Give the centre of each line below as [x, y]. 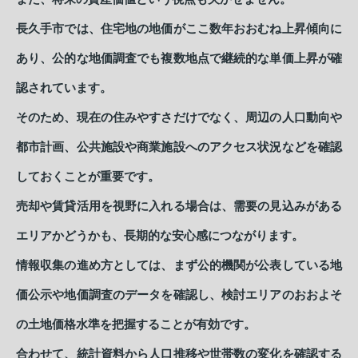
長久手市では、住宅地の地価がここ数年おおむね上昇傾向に [179, 28]
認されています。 [64, 88]
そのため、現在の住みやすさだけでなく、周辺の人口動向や [179, 117]
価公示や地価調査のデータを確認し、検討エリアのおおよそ [179, 294]
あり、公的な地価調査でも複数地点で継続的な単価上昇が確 [179, 58]
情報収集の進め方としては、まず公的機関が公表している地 [179, 265]
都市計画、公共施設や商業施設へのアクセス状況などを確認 [179, 147]
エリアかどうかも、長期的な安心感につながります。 [160, 235]
